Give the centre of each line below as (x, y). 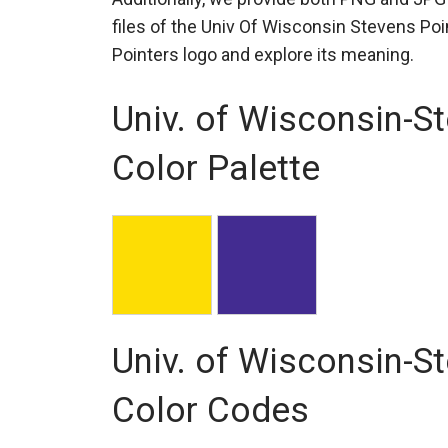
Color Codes (210, 410)
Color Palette (216, 168)
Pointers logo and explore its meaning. (263, 55)
